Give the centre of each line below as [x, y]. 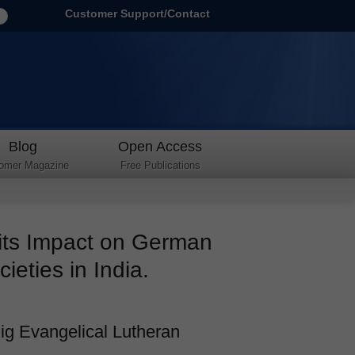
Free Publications [160, 165]
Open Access [160, 147]
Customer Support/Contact [138, 13]
